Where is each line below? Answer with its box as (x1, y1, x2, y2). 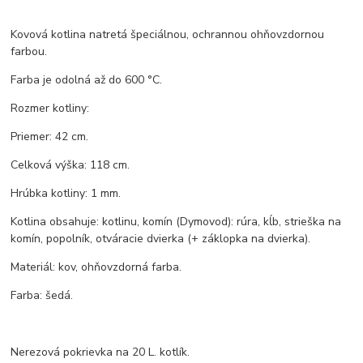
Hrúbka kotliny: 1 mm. (11, 186, 122, 202)
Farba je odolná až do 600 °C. (11, 72, 163, 88)
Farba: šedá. (11, 288, 74, 304)
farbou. (11, 44, 48, 60)
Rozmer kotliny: (11, 100, 90, 117)
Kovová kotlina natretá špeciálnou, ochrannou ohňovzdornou (11, 27, 325, 43)
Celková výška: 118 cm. (11, 157, 130, 173)
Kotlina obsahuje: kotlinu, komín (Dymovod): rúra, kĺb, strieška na (11, 214, 342, 230)
